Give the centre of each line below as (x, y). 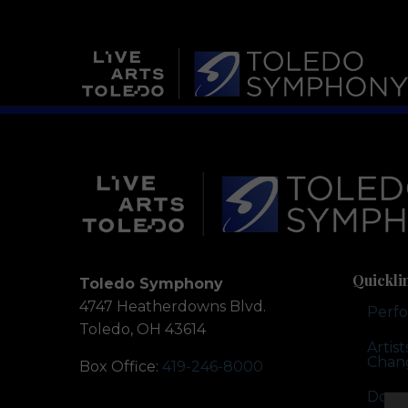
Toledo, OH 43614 (143, 329)
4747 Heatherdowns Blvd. (173, 306)
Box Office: (121, 367)
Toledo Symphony (151, 284)
